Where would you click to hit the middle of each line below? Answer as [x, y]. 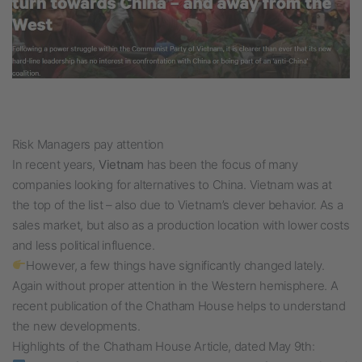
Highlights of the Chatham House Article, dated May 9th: [164, 346]
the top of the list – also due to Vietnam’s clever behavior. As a [178, 204]
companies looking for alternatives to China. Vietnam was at [172, 184]
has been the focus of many [221, 164]
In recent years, [55, 164]
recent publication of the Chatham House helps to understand [179, 305]
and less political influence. [84, 245]
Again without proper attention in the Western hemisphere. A [175, 285]
